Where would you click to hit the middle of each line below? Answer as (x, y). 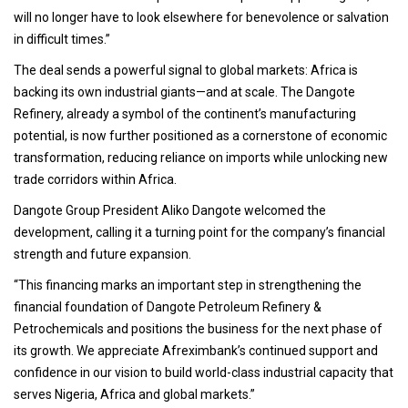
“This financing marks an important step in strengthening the (188, 286)
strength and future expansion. (104, 255)
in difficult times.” (63, 40)
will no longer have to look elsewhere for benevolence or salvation (201, 18)
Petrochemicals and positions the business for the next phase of (198, 329)
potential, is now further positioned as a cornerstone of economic (200, 136)
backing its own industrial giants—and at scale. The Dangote (184, 92)
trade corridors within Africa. (97, 180)
